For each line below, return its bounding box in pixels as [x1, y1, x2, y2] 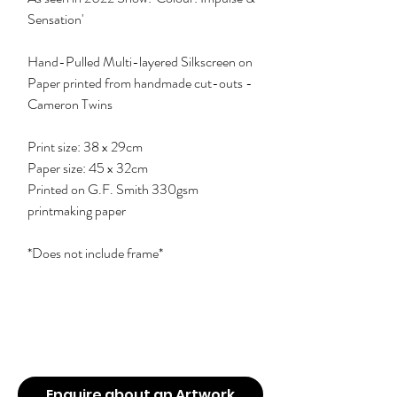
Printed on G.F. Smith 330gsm [27, 179, 198, 199]
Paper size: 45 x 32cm [27, 158, 148, 178]
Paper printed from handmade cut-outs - [27, 73, 253, 93]
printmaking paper [27, 200, 126, 221]
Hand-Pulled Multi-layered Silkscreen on [27, 51, 253, 72]
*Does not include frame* [27, 243, 163, 263]
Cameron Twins [27, 94, 113, 114]
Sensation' [27, 9, 83, 29]
